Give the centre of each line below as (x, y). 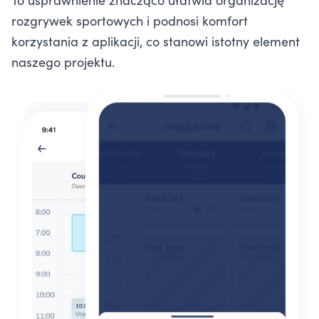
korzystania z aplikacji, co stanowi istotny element (156, 41)
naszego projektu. (63, 62)
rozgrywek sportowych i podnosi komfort (130, 21)
